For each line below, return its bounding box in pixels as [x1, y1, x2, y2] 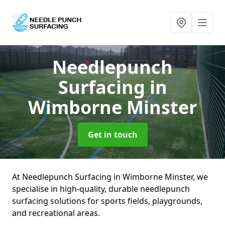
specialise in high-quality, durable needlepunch [12, 183, 190, 194]
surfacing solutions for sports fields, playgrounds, [12, 195, 202, 206]
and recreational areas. [12, 207, 100, 218]
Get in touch [87, 129, 138, 140]
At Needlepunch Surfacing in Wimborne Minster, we [12, 171, 208, 182]
